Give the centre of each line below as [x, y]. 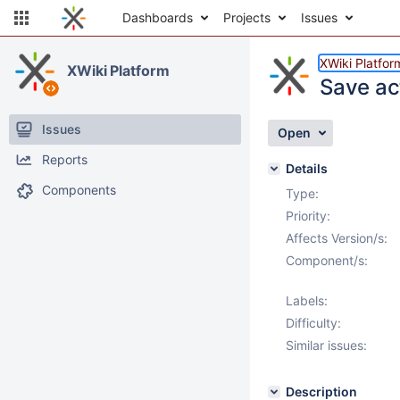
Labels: [307, 300]
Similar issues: [326, 345]
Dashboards [158, 17]
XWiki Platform [118, 71]
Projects [247, 17]
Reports [65, 159]
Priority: [308, 216]
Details [307, 168]
